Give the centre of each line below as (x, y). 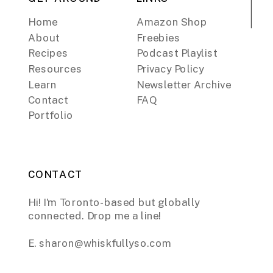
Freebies (158, 37)
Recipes (48, 53)
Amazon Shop (172, 22)
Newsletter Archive (184, 84)
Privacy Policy (170, 69)
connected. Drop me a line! (95, 216)
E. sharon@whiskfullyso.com (100, 243)
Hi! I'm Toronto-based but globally (114, 202)
